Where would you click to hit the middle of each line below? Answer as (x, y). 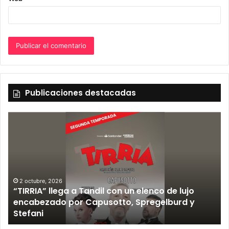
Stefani (28, 213)
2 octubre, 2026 (41, 181)
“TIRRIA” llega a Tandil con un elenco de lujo (104, 191)
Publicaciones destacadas (81, 93)
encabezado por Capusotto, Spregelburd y (104, 202)
